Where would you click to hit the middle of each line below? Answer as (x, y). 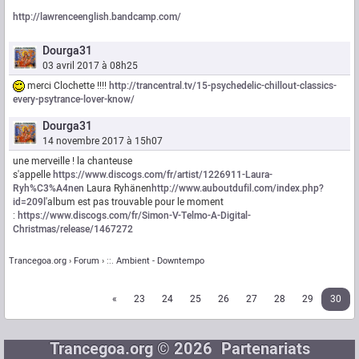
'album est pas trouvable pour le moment (135, 202)
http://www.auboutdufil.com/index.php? (238, 189)
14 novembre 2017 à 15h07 (103, 141)
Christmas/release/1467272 (73, 230)
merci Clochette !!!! (67, 86)
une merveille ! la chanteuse (73, 161)
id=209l (29, 202)
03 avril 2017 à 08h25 (90, 66)
